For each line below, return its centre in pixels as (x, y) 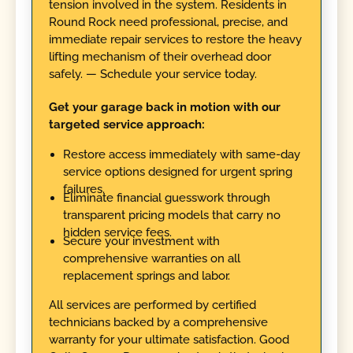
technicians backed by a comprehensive (158, 323)
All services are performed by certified (152, 305)
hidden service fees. (117, 233)
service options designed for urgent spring (177, 171)
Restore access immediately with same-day (181, 154)
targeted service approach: (126, 125)
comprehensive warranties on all (151, 259)
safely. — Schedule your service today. (152, 74)
